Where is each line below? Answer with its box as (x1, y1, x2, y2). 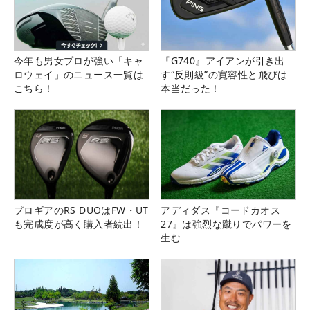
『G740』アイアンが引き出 (161, 54, 285, 68)
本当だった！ (161, 82, 221, 95)
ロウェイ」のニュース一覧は (14, 68, 144, 82)
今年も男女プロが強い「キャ (14, 54, 144, 68)
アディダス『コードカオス (161, 203, 280, 217)
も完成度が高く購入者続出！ (14, 217, 144, 231)
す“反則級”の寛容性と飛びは (161, 68, 288, 82)
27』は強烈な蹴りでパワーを (161, 217, 292, 231)
